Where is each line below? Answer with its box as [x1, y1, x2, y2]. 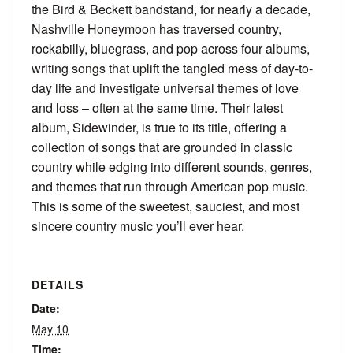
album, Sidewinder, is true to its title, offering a [32, 118, 287, 137]
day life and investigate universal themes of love [32, 79, 299, 98]
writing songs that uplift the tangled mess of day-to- [32, 59, 313, 78]
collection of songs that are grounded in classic [32, 138, 292, 157]
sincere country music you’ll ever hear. [32, 217, 244, 236]
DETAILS [32, 277, 84, 293]
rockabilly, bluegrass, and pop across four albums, [32, 39, 310, 58]
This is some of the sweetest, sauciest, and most [32, 197, 299, 216]
